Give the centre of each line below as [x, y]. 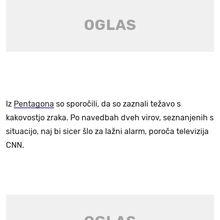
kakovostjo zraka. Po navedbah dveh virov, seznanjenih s [110, 117]
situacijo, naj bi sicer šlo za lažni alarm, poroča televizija [107, 131]
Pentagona [34, 104]
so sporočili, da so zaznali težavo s [117, 104]
